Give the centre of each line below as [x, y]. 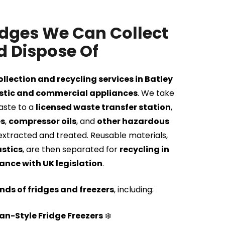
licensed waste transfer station [103, 107]
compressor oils [42, 122]
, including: [134, 190]
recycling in [144, 150]
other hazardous [133, 122]
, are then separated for [71, 150]
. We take [156, 93]
